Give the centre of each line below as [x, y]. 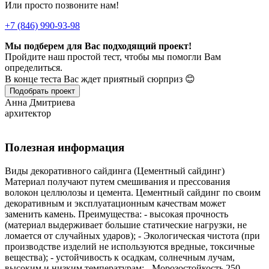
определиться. [34, 68]
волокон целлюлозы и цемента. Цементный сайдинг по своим [133, 192]
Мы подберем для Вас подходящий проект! [98, 46]
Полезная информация [65, 147]
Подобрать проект [42, 91]
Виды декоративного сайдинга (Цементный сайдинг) [115, 171]
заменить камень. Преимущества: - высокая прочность [116, 214]
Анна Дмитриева [40, 103]
